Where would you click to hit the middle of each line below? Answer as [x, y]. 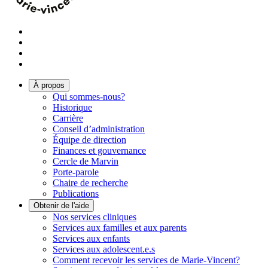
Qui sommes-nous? [89, 97]
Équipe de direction [89, 140]
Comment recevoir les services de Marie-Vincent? [146, 260]
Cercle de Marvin [86, 162]
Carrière [68, 118]
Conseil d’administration [99, 129]
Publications [76, 194]
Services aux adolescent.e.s [104, 249]
